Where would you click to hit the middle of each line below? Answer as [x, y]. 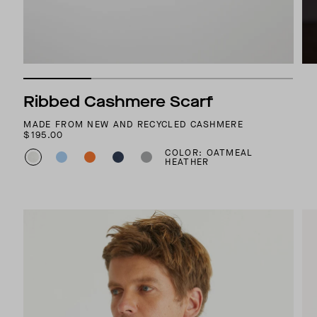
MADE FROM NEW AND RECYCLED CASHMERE [133, 125]
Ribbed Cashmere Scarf [119, 102]
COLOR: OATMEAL [209, 153]
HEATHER [187, 162]
